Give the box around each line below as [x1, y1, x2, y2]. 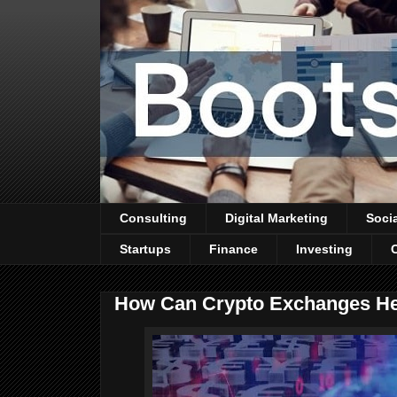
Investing [296, 242, 353, 257]
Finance [209, 242, 258, 257]
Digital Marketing [225, 211, 328, 226]
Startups [120, 242, 171, 257]
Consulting [120, 211, 187, 226]
